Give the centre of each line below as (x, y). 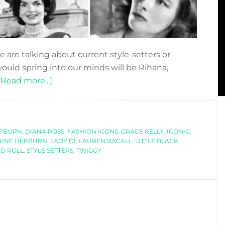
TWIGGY (89, 150)
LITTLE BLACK (157, 141)
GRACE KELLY (142, 131)
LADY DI (63, 141)
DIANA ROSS (45, 131)
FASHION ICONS (93, 131)
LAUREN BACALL (105, 141)
